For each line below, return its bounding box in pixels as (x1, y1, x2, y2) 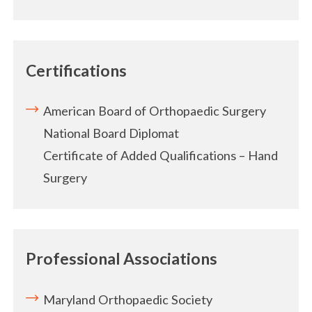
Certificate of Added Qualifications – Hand (43, 148, 279, 164)
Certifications (26, 60, 127, 80)
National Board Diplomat (43, 125, 180, 141)
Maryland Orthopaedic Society (43, 292, 213, 308)
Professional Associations (26, 249, 218, 269)
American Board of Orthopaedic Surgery (43, 103, 267, 119)
